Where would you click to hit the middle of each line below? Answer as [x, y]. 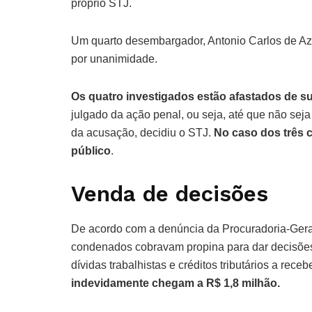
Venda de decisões [170, 194]
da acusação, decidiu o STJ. [142, 133]
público [91, 151]
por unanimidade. [116, 59]
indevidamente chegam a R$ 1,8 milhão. [177, 283]
